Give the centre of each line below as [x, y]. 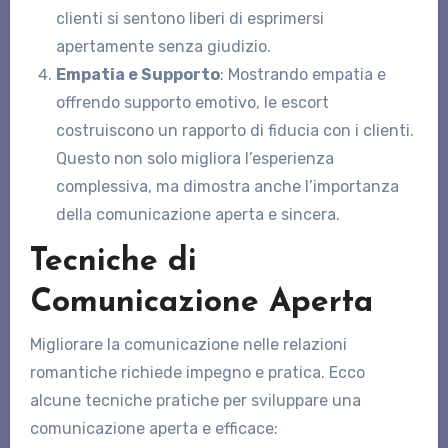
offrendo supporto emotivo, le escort [192, 103]
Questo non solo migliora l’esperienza [194, 159]
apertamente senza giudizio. [163, 47]
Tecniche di [113, 262]
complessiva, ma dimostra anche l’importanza [227, 187]
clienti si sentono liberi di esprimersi [189, 19]
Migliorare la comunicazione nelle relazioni [188, 344]
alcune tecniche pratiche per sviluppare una [195, 400]
